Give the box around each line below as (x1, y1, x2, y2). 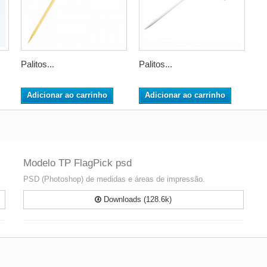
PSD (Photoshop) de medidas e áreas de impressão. (23, 175, 205, 184)
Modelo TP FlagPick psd (23, 157, 132, 169)
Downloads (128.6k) (101, 195, 172, 204)
